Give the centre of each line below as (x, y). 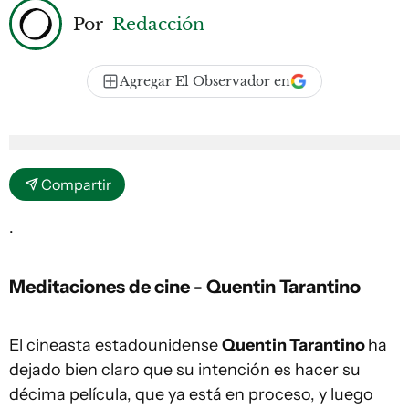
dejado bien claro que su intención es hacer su (185, 370)
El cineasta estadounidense (115, 345)
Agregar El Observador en (205, 81)
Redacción (158, 23)
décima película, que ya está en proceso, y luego (191, 394)
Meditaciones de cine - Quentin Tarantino (185, 286)
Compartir (76, 184)
